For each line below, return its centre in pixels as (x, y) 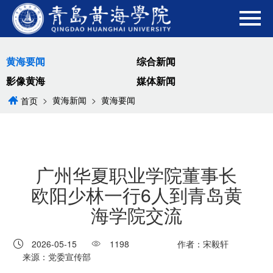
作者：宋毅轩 (202, 244)
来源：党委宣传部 (57, 257)
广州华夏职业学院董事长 (136, 175)
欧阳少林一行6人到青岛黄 (136, 195)
